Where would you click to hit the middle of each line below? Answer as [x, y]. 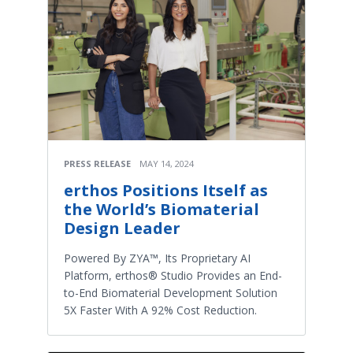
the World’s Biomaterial [162, 210]
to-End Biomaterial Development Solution [171, 293]
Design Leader [122, 229]
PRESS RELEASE [97, 164]
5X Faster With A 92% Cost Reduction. [160, 310]
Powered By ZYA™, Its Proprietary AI [157, 258]
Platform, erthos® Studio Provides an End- [173, 276]
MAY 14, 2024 [167, 164]
